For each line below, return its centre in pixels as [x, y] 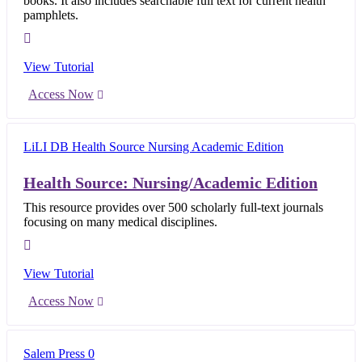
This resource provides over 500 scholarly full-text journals [173, 207]
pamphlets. [51, 15]
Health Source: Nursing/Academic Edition [170, 182]
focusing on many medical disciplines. [120, 221]
